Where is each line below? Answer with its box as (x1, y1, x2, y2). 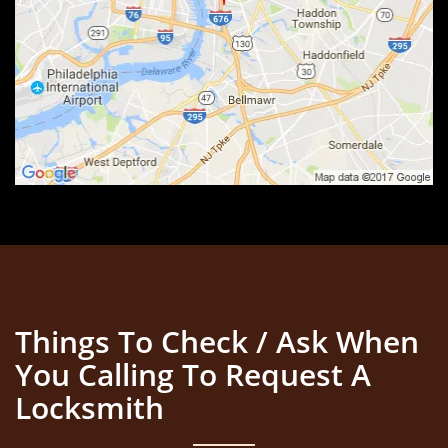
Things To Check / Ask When (15, 321, 419, 362)
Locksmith (15, 387, 164, 428)
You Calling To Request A (15, 354, 371, 395)
